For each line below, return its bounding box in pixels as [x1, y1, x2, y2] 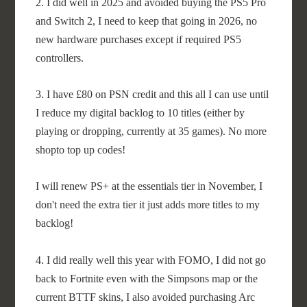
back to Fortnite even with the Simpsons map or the [36, 273, 258, 284]
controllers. [36, 52, 84, 64]
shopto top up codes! [36, 144, 126, 156]
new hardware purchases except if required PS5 [36, 34, 242, 45]
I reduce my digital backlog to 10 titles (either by [36, 107, 245, 119]
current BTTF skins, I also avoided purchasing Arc [36, 291, 256, 303]
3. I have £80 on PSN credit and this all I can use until [36, 88, 269, 100]
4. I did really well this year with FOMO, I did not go [36, 254, 267, 266]
